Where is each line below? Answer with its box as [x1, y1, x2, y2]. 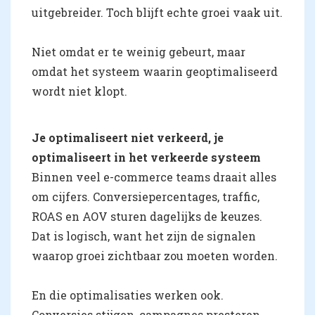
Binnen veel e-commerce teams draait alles [32, 169, 276, 185]
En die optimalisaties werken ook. [32, 288, 224, 303]
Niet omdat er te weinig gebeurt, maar [32, 44, 245, 60]
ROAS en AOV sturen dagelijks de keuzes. [32, 209, 262, 224]
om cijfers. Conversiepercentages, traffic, [32, 189, 259, 205]
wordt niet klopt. [32, 84, 127, 99]
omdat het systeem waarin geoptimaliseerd [32, 64, 278, 79]
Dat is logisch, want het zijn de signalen [32, 229, 256, 244]
